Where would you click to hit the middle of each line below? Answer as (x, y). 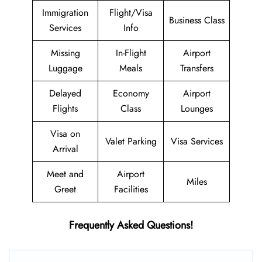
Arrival (65, 149)
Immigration (65, 13)
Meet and (65, 174)
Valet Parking (131, 141)
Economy (131, 93)
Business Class (196, 20)
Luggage (65, 68)
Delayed (65, 93)
